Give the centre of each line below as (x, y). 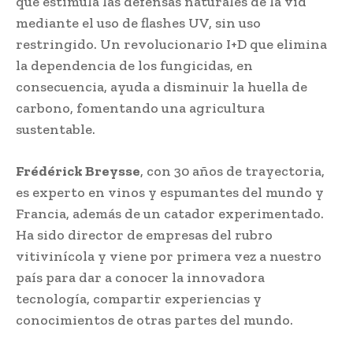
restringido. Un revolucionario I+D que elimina (171, 44)
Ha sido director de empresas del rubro (144, 234)
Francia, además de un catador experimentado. (170, 213)
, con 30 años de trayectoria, (232, 171)
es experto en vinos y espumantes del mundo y (170, 192)
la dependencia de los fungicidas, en (134, 65)
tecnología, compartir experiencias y (139, 298)
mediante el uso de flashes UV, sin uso (138, 22)
